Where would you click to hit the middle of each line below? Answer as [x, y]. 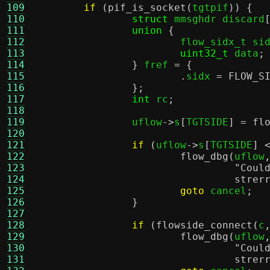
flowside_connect [204, 225]
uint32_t [204, 53]
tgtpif [210, 8]
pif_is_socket [147, 8]
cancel [225, 191]
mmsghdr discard [216, 19]
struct [150, 19]
